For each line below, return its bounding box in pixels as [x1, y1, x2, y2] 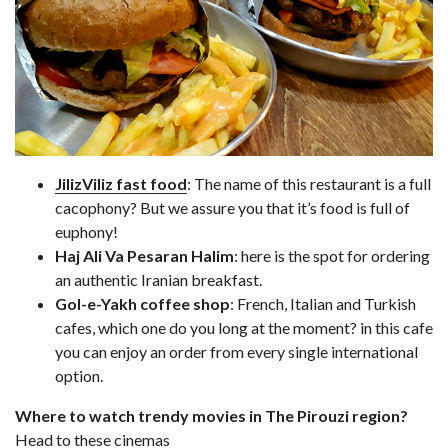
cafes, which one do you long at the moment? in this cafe [55, 317, 433, 337]
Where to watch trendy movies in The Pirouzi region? [15, 405, 408, 425]
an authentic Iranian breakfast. [55, 269, 280, 289]
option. [55, 365, 103, 385]
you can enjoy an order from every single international [55, 341, 418, 361]
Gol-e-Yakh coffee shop [55, 293, 230, 313]
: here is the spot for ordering [234, 245, 430, 265]
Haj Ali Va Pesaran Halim [55, 245, 234, 265]
